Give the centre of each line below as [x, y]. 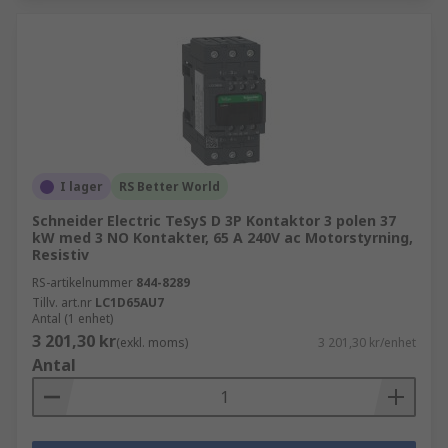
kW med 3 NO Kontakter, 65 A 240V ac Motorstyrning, [222, 237]
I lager [81, 186]
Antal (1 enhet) [72, 318]
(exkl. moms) [152, 342]
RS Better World [169, 186]
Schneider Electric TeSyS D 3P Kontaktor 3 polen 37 [214, 220]
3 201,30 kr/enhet [367, 342]
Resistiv [60, 254]
